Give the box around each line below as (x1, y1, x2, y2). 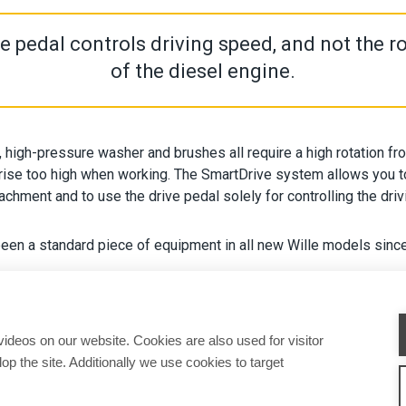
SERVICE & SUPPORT (132, 386, 249, 400)
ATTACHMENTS (45, 386, 133, 400)
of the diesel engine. (111, 60, 295, 82)
